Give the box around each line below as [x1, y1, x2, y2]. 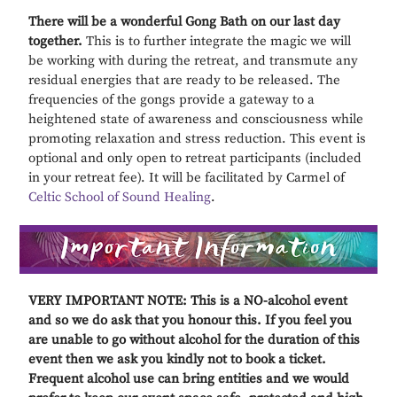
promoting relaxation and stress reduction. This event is [28, 129, 367, 147]
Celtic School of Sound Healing [28, 188, 212, 206]
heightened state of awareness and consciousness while [28, 110, 364, 128]
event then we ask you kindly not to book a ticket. [28, 350, 327, 368]
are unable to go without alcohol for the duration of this [28, 331, 361, 348]
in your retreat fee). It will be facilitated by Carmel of [28, 168, 346, 186]
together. [28, 32, 83, 50]
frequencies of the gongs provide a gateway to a [28, 90, 315, 108]
